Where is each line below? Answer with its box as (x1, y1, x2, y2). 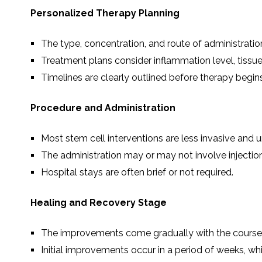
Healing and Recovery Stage (30, 196, 167, 208)
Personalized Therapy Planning (30, 7, 180, 19)
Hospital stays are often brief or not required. (41, 166, 233, 178)
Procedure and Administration (30, 102, 175, 113)
